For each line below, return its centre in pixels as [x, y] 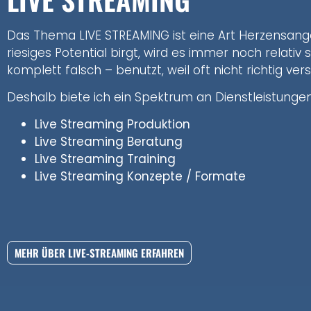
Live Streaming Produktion [112, 125]
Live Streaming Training [105, 159]
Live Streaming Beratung [109, 142]
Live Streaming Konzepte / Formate [140, 177]
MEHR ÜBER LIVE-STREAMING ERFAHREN [99, 253]
